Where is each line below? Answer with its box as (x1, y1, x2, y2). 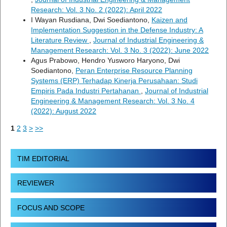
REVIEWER (17, 179, 54, 187)
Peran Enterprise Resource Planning (75, 66, 193, 74)
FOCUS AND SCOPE (17, 203, 85, 212)
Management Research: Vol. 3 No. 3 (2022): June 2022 (31, 46, 209, 54)
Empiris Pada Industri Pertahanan (31, 86, 141, 95)
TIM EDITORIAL (17, 154, 69, 163)
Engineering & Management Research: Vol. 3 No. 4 (31, 96, 195, 105)
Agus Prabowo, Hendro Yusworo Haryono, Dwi (31, 56, 180, 64)
